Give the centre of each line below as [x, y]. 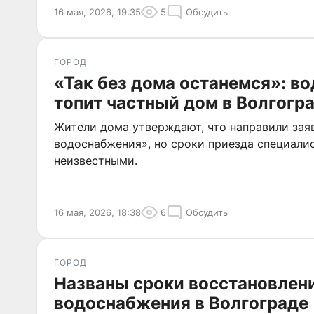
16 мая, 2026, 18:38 [97, 212]
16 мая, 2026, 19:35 [97, 12]
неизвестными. [96, 161]
